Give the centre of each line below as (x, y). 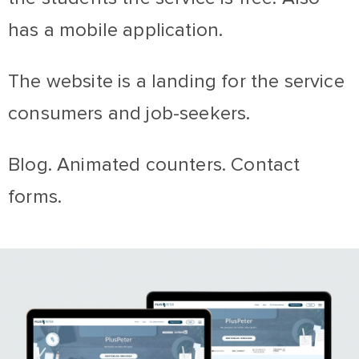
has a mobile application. (116, 30)
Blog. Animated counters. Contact (154, 165)
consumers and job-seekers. (129, 113)
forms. (35, 197)
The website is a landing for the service (176, 81)
